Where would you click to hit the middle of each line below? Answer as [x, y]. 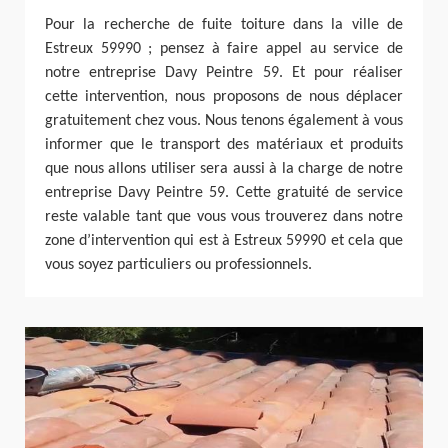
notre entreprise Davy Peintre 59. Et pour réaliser [224, 72]
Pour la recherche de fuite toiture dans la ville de [224, 24]
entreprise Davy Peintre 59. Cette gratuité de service [224, 192]
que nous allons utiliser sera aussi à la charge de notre [224, 168]
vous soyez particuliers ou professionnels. [178, 264]
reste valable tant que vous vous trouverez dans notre [224, 216]
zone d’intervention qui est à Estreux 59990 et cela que [224, 240]
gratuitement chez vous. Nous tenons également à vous [224, 120]
